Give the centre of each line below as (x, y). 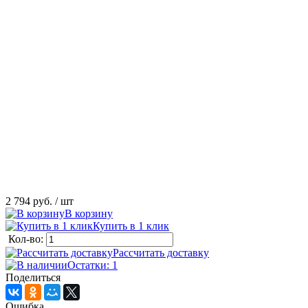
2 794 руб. (29, 201)
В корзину (89, 214)
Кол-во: (27, 239)
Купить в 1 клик (131, 226)
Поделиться (33, 278)
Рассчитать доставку (161, 253)
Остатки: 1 (92, 265)
